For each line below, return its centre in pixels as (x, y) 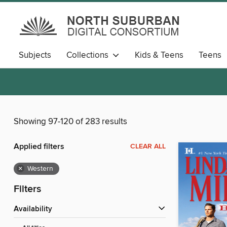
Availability (35, 210)
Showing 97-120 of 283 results (70, 122)
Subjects (35, 55)
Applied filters (39, 147)
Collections (89, 55)
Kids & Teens (159, 55)
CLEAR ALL (148, 147)
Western (40, 169)
